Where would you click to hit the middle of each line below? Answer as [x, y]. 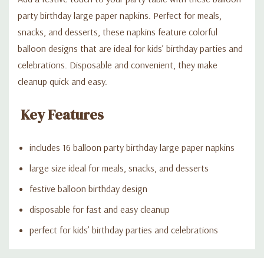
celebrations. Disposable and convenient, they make [118, 65]
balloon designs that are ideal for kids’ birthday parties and [130, 48]
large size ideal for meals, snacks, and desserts [119, 168]
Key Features [62, 114]
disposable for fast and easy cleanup [100, 209]
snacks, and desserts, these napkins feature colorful [118, 32]
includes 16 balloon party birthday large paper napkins [132, 147]
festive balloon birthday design [88, 188]
